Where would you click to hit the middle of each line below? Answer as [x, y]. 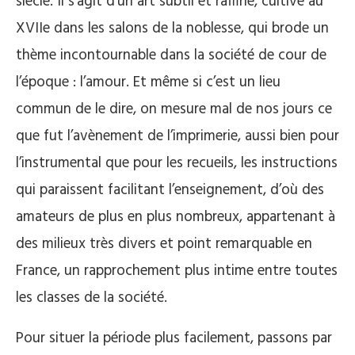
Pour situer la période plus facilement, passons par [174, 338]
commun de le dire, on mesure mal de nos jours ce [174, 109]
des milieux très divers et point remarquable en [164, 244]
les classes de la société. [92, 298]
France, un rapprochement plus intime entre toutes [177, 271]
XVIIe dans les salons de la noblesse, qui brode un [172, 28]
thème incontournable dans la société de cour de [171, 55]
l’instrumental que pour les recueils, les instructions [177, 163]
